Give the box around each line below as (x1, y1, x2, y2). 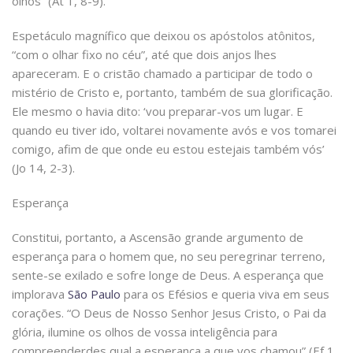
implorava (12, 286, 68, 303)
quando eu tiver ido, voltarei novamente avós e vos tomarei (12, 122, 336, 139)
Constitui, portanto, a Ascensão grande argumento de (12, 229, 303, 246)
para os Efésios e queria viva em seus (121, 286, 329, 303)
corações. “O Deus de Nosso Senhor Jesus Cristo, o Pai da (12, 305, 326, 321)
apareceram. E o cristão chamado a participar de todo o (12, 65, 313, 82)
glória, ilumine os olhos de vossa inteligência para (12, 324, 277, 340)
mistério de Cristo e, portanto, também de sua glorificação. (12, 84, 333, 101)
